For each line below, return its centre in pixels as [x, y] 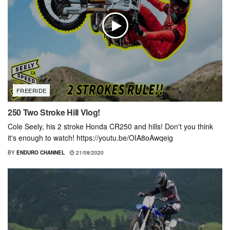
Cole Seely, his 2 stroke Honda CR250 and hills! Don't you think [110, 127]
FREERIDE [32, 91]
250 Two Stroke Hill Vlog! [54, 112]
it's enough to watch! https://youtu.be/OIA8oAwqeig [90, 138]
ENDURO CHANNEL [41, 153]
